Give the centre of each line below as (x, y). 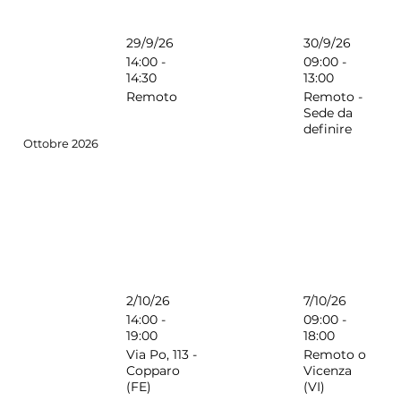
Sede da (328, 112)
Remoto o (334, 355)
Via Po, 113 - (162, 355)
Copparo (154, 371)
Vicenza (327, 371)
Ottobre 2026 (60, 143)
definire (327, 128)
